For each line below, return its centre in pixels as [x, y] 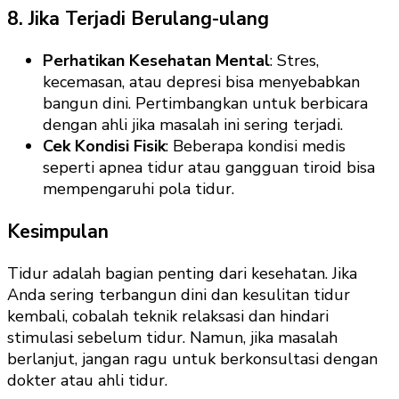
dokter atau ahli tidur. [87, 380]
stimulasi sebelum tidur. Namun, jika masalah [172, 337]
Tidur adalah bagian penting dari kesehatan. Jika [182, 273]
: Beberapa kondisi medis [256, 147]
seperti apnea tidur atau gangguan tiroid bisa [209, 168]
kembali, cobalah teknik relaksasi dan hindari [168, 316]
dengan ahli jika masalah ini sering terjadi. [193, 125]
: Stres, [294, 61]
